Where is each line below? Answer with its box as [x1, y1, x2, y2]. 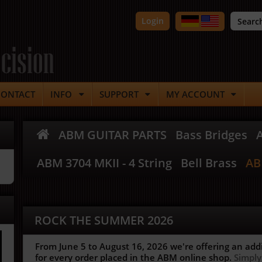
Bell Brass [181, 155, 237, 171]
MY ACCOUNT [166, 88, 225, 100]
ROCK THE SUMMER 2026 [35, 212, 173, 228]
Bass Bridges [175, 127, 247, 143]
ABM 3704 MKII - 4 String [37, 155, 172, 171]
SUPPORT [99, 88, 139, 100]
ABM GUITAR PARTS [58, 127, 167, 143]
